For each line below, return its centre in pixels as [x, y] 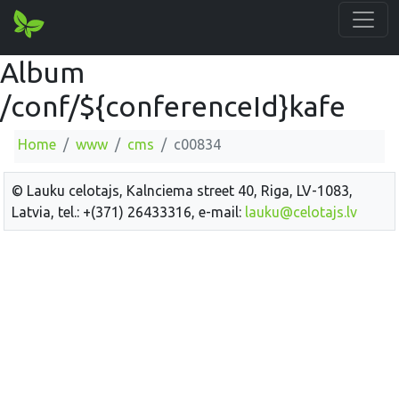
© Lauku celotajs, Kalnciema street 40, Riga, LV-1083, [182, 190]
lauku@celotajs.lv [301, 212]
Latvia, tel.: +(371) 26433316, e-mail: [128, 212]
